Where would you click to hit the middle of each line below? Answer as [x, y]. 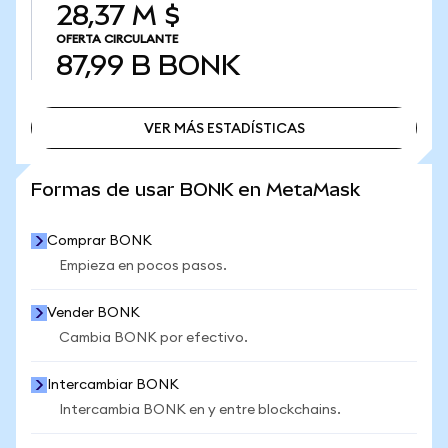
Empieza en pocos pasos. [143, 266]
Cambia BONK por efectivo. [153, 338]
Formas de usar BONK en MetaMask [195, 189]
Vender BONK [93, 313]
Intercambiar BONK [113, 385]
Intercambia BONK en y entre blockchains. [200, 410]
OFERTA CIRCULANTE [117, 39]
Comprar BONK [99, 241]
